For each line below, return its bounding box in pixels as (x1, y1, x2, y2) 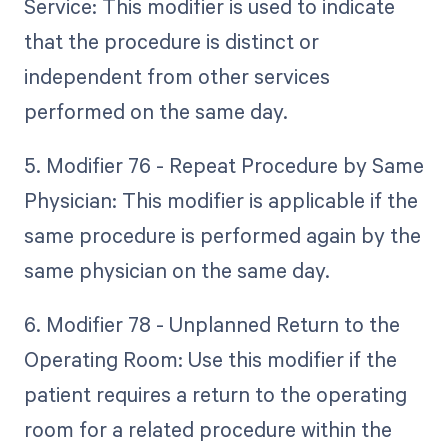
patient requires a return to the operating (23, 380, 407, 409)
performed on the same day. (23, 97, 288, 126)
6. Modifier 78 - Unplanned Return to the (23, 310, 400, 339)
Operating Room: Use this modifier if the (23, 345, 397, 374)
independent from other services (23, 62, 330, 91)
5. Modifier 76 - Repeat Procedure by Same (23, 151, 424, 180)
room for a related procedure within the (23, 415, 392, 444)
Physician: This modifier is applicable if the (23, 186, 418, 215)
